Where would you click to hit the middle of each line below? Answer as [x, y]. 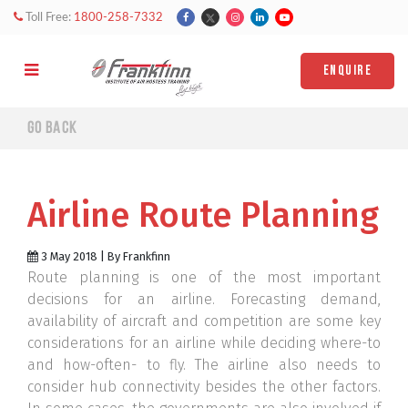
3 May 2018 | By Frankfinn [104, 256]
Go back [52, 128]
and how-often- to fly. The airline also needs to [204, 365]
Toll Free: [48, 18]
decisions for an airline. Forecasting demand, [204, 299]
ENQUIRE [347, 71]
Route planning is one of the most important [204, 277]
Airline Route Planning [203, 215]
